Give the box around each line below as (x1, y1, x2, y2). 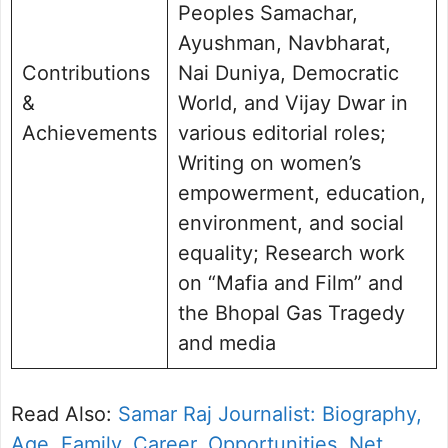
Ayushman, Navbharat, (178, 30, 391, 55)
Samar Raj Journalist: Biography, (118, 401, 422, 426)
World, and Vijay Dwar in (178, 90, 408, 115)
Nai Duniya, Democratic (178, 60, 399, 85)
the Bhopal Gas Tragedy (178, 300, 405, 325)
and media (178, 330, 276, 355)
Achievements (22, 120, 157, 145)
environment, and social (178, 210, 404, 235)
